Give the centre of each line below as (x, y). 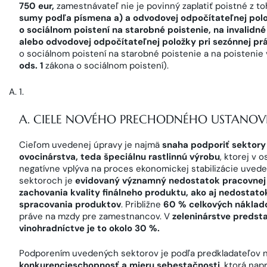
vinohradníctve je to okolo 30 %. (89, 228)
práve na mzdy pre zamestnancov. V (96, 216)
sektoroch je (47, 180)
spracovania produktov (70, 204)
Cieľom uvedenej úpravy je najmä (91, 145)
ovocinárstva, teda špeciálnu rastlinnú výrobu (119, 156)
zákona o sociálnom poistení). (106, 65)
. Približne (142, 204)
